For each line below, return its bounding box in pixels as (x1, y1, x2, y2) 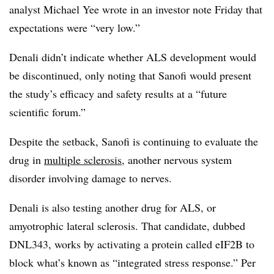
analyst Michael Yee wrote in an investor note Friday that (9, 1, 262, 17)
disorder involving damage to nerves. (9, 170, 172, 185)
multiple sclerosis (44, 152, 122, 167)
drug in (9, 152, 44, 167)
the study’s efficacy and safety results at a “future (9, 86, 227, 101)
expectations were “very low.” (9, 20, 140, 35)
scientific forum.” (9, 104, 86, 119)
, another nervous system (122, 152, 232, 167)
